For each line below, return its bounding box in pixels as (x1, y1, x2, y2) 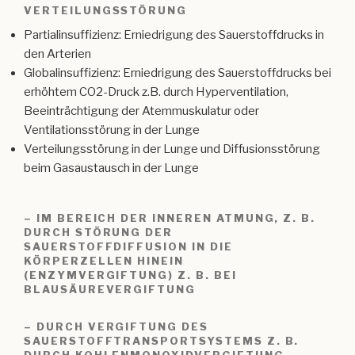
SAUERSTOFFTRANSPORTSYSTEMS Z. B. (24, 334, 300, 348)
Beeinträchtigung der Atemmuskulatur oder (24, 103, 259, 118)
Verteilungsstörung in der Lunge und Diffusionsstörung (24, 141, 320, 156)
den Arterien (24, 46, 91, 61)
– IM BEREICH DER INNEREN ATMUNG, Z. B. (24, 211, 316, 224)
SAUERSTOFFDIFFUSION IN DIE (24, 239, 233, 253)
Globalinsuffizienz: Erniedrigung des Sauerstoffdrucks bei (24, 65, 331, 80)
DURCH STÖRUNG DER (24, 225, 174, 239)
